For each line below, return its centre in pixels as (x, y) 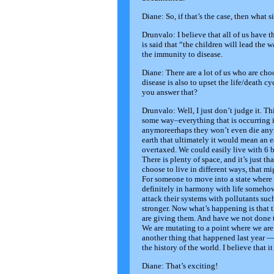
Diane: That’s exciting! (180, 266)
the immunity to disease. (182, 54)
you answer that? (170, 92)
